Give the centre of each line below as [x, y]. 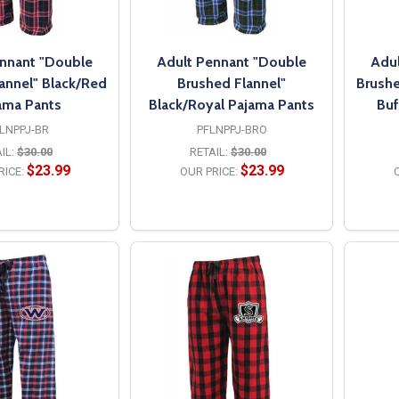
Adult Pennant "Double [232, 61]
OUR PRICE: [208, 171]
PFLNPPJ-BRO [232, 129]
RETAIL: [209, 151]
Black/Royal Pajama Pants [232, 104]
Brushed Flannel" [232, 83]
